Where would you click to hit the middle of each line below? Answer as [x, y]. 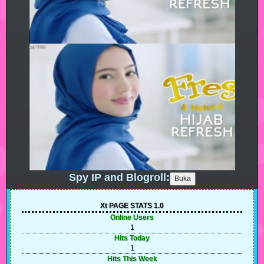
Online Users [132, 217]
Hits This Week [132, 258]
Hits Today [132, 238]
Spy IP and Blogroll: [119, 177]
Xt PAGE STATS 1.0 [132, 205]
